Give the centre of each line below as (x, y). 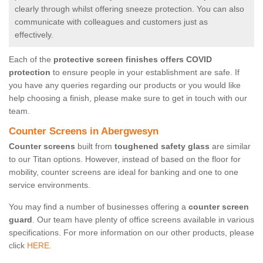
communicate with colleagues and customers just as (111, 22)
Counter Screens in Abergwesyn (84, 131)
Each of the (31, 60)
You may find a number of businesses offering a (99, 207)
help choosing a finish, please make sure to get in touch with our (128, 98)
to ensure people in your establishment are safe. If (145, 73)
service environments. (50, 185)
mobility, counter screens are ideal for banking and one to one (124, 172)
